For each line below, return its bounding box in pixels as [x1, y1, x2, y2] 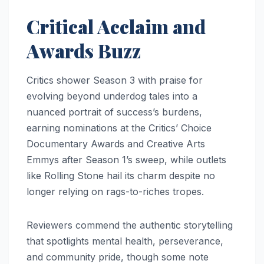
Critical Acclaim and [27, 13, 206, 39]
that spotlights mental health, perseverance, [27, 235, 223, 247]
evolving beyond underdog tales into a [27, 90, 197, 103]
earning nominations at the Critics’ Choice [27, 122, 212, 134]
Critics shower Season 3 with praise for [27, 74, 203, 87]
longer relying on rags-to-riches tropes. [27, 186, 207, 198]
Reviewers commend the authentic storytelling [27, 219, 233, 232]
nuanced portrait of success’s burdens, [27, 106, 202, 118]
